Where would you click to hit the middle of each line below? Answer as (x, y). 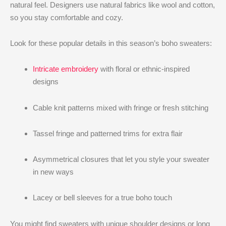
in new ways (53, 172)
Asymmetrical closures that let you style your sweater (121, 159)
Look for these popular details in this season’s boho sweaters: (111, 43)
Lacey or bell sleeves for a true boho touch (102, 198)
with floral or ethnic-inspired (144, 69)
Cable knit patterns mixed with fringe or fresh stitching (121, 107)
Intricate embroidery (66, 69)
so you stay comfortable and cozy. (67, 17)
